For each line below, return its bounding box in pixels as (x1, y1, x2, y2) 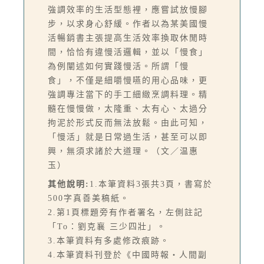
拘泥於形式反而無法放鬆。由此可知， (48, 118, 208, 127)
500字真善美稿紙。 (48, 193, 130, 203)
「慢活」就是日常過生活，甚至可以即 (48, 132, 208, 141)
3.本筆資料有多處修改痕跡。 (48, 236, 170, 245)
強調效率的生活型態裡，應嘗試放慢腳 (48, 5, 208, 14)
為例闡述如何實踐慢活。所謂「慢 (48, 61, 189, 71)
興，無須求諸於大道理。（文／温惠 (48, 146, 199, 156)
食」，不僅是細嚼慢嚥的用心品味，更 (48, 75, 208, 85)
